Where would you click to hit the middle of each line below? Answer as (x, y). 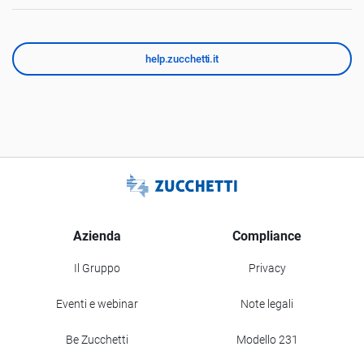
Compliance (267, 236)
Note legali (267, 304)
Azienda (97, 236)
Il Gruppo (97, 269)
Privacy (267, 269)
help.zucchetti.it (182, 58)
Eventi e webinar (97, 304)
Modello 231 (267, 340)
